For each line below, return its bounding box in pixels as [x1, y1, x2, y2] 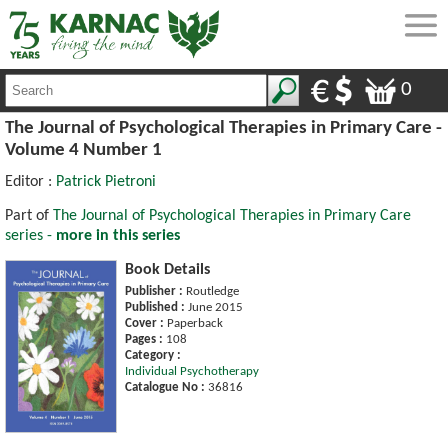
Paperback [164, 316, 223, 330]
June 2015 [185, 300, 243, 314]
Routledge [183, 284, 239, 298]
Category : [125, 348, 181, 362]
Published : [125, 300, 185, 314]
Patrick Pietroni [56, 173, 156, 190]
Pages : [125, 332, 163, 346]
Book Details [125, 261, 210, 278]
